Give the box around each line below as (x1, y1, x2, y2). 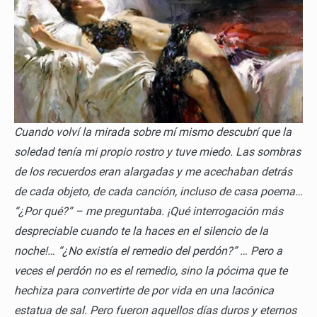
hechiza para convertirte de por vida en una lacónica (14, 284, 274, 298)
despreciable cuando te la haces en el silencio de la (14, 224, 268, 238)
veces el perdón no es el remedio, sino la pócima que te (14, 264, 287, 278)
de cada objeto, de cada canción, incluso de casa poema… (14, 185, 303, 199)
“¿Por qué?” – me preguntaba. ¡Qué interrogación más (14, 204, 283, 219)
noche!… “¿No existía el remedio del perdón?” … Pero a (14, 244, 282, 258)
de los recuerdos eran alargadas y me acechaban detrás (14, 165, 292, 179)
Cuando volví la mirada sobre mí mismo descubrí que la (14, 125, 292, 139)
